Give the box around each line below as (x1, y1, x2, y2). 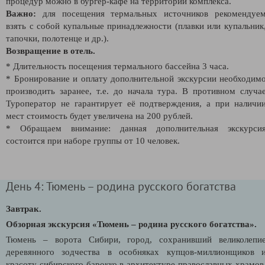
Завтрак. (6, 203, 41, 214)
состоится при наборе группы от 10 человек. (6, 135, 180, 146)
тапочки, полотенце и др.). (6, 33, 109, 43)
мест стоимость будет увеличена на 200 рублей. (6, 111, 193, 121)
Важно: (6, 8, 36, 18)
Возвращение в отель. (6, 46, 95, 56)
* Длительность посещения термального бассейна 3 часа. (6, 61, 229, 71)
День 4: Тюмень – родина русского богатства (6, 178, 236, 193)
